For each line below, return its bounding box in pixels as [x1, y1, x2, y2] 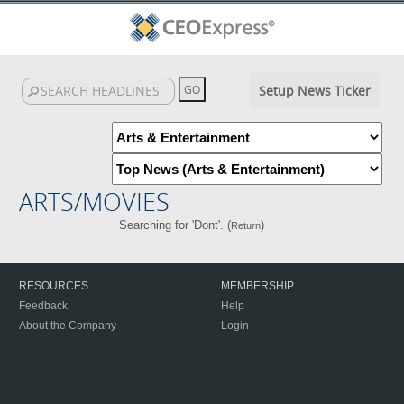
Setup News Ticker [258, 82, 371, 99]
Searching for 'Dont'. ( [119, 218, 232, 232]
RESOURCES [19, 280, 88, 292]
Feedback [19, 299, 68, 312]
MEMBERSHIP [221, 280, 294, 292]
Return [231, 220, 262, 231]
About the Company [19, 319, 116, 332]
